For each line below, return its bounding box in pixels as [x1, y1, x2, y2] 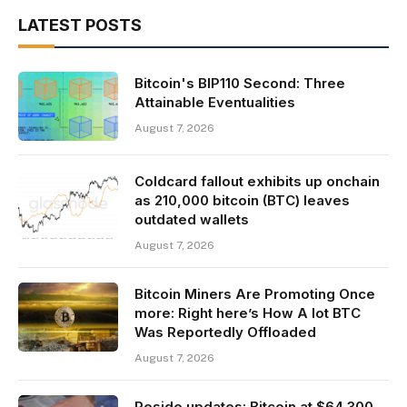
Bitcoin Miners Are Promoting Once [134, 285, 375, 303]
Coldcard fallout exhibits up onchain [134, 173, 380, 191]
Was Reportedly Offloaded [134, 323, 316, 342]
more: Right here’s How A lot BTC [134, 304, 361, 323]
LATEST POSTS [18, 15, 142, 35]
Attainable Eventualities [134, 94, 295, 112]
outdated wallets [134, 211, 249, 229]
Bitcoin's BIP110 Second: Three [134, 74, 345, 93]
